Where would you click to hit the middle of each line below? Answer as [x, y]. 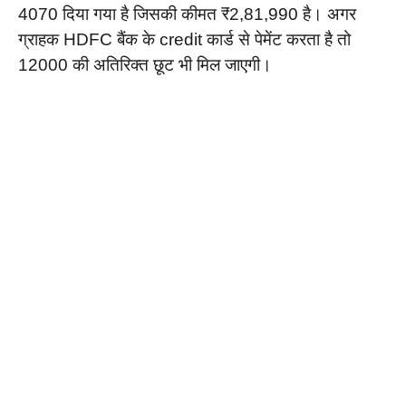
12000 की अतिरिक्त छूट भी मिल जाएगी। [145, 64]
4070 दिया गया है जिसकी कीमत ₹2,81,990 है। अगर [187, 14]
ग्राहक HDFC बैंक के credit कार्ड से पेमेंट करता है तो [184, 39]
